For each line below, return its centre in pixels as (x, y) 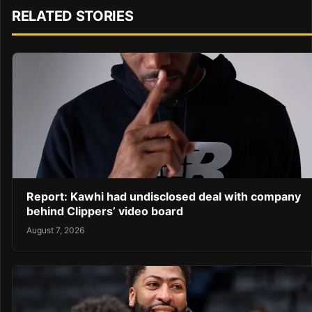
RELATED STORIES (73, 16)
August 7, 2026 (55, 230)
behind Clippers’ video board (105, 211)
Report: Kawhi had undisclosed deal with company (164, 197)
